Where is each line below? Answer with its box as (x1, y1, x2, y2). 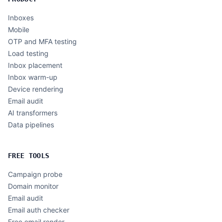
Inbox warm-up (8, 73, 57, 81)
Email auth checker (8, 206, 69, 214)
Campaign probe (8, 170, 62, 178)
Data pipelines (8, 120, 54, 129)
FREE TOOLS (8, 152, 50, 160)
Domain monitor (8, 182, 58, 190)
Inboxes (8, 13, 34, 22)
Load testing (8, 49, 49, 57)
